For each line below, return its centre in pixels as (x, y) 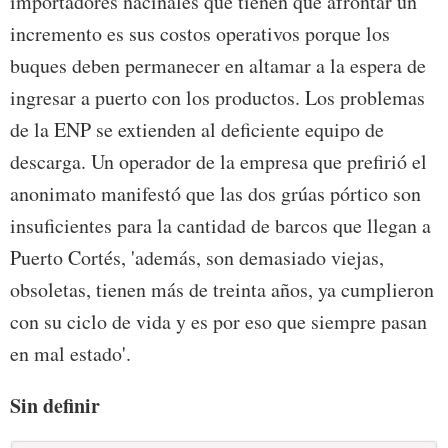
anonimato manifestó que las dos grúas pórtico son (215, 194)
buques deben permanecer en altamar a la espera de (218, 66)
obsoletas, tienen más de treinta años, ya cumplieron (222, 290)
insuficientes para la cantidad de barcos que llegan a (220, 226)
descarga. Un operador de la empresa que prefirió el (218, 162)
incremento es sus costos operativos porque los (200, 34)
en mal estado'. (70, 354)
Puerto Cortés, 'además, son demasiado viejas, (197, 258)
